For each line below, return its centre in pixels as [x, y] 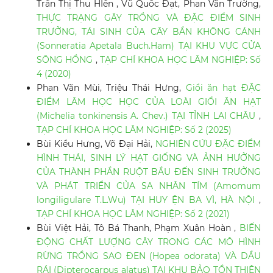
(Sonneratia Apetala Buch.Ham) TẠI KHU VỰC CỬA [149, 46]
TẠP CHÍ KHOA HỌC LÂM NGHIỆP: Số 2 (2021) [133, 214]
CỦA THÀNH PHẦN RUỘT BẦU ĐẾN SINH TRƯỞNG [149, 172]
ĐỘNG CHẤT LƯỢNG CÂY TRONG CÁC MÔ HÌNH [149, 242]
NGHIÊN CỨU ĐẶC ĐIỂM [208, 144]
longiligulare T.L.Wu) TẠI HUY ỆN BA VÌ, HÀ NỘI [148, 200]
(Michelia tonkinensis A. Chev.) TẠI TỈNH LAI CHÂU [148, 116]
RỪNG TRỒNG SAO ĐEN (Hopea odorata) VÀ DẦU [149, 256]
